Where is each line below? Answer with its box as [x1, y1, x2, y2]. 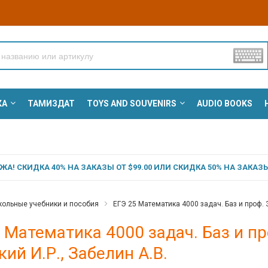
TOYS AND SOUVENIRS [86, 99, 176, 109]
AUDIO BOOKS [196, 99, 252, 109]
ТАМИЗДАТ [27, 99, 75, 109]
